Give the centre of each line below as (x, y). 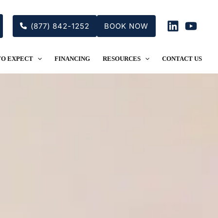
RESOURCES (122, 59)
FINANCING (73, 59)
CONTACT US (182, 59)
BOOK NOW (126, 26)
